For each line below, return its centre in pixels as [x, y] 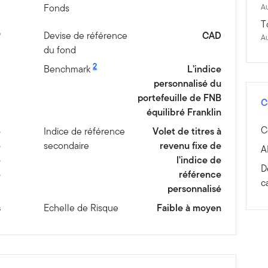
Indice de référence [85, 132]
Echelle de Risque [81, 208]
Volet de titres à [187, 132]
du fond [60, 50]
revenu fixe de [190, 146]
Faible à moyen [189, 208]
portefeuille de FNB [179, 98]
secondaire [67, 146]
